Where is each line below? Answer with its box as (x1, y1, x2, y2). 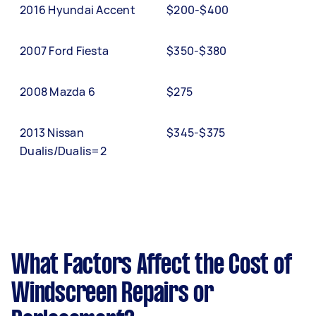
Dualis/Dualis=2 (20, 142, 107, 159)
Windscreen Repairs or (11, 281, 214, 307)
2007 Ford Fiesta (20, 42, 109, 59)
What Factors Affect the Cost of (11, 253, 292, 279)
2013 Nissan (20, 124, 84, 140)
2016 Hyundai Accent (20, 1, 135, 18)
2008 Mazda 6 (20, 83, 95, 99)
